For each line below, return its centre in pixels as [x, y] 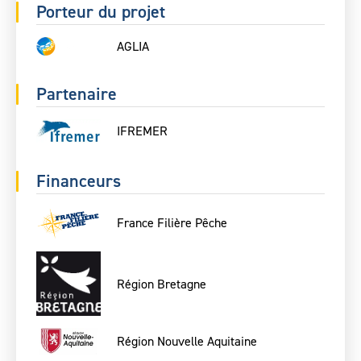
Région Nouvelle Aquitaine [187, 341]
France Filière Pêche [172, 222]
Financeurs [79, 180]
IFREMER [142, 131]
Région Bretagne [162, 284]
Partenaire [77, 94]
